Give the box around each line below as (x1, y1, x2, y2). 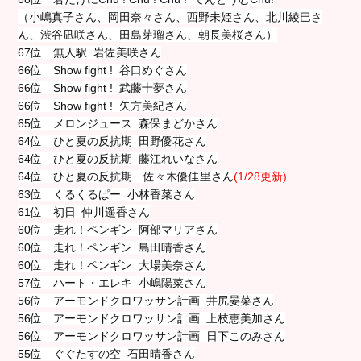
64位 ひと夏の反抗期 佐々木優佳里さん (18, 169, 234, 183)
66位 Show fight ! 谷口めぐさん (18, 63, 188, 77)
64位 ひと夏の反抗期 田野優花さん (18, 134, 207, 147)
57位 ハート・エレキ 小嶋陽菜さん (18, 276, 207, 289)
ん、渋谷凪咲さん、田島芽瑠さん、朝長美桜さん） (18, 27, 278, 41)
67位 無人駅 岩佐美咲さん (18, 45, 162, 59)
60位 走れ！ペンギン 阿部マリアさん (18, 222, 218, 236)
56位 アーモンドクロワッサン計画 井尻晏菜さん (18, 293, 275, 307)
